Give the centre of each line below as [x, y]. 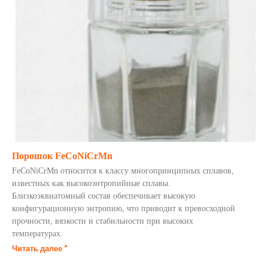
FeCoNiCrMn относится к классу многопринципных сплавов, [123, 171]
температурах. [37, 234]
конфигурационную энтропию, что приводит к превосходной [124, 208]
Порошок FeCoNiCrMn [62, 156]
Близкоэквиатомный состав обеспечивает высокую [103, 196]
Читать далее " [39, 249]
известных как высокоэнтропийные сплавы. [91, 183]
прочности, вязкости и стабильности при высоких [103, 221]
